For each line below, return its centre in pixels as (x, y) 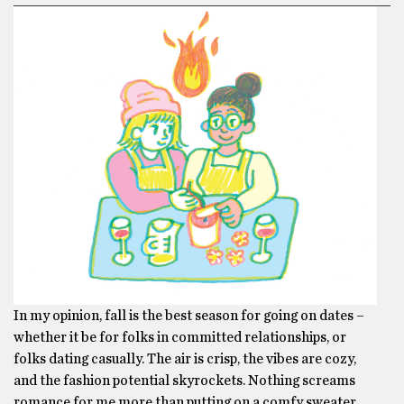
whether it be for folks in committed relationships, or (180, 337)
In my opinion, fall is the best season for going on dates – (189, 316)
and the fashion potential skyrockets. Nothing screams (184, 381)
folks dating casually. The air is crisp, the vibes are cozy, (185, 359)
